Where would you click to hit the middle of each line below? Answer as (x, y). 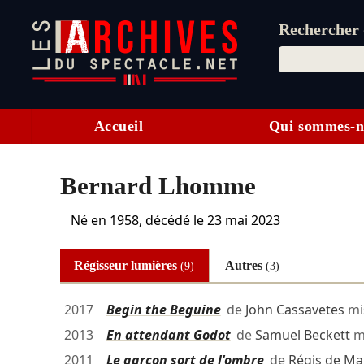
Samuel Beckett (302, 335)
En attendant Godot (168, 335)
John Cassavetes (295, 310)
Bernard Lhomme (158, 186)
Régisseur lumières (128, 265)
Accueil (119, 126)
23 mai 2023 (243, 221)
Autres (245, 265)
